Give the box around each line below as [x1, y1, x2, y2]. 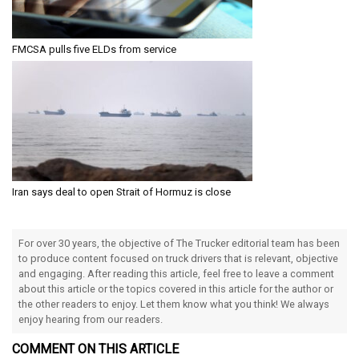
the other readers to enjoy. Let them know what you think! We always [18, 297, 329, 310]
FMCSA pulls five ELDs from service [12, 42, 176, 55]
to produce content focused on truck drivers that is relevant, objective [18, 252, 338, 264]
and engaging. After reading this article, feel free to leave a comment [18, 267, 334, 280]
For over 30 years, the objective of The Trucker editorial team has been [18, 236, 340, 249]
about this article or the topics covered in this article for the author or [18, 282, 333, 295]
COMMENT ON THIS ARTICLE [12, 341, 179, 357]
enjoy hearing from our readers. [18, 313, 163, 325]
